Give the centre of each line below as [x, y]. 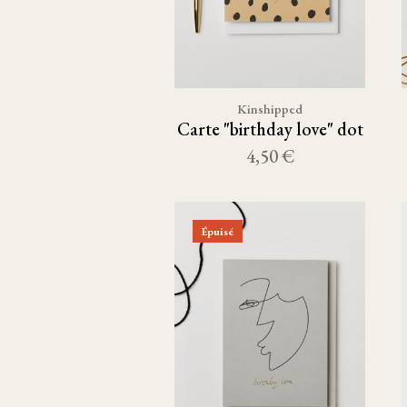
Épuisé [218, 231]
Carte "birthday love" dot [270, 129]
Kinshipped [270, 109]
